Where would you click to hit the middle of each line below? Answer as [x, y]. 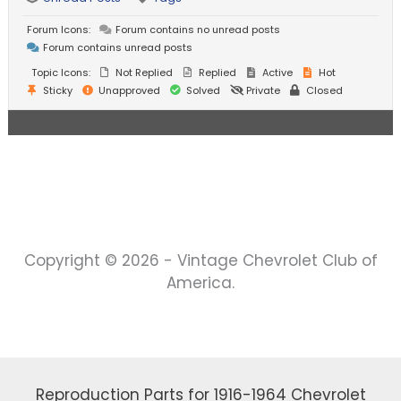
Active [277, 73]
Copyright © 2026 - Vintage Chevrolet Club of [200, 261]
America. [200, 283]
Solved [202, 91]
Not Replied [143, 73]
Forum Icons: [59, 30]
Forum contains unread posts [117, 48]
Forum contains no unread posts [197, 30]
